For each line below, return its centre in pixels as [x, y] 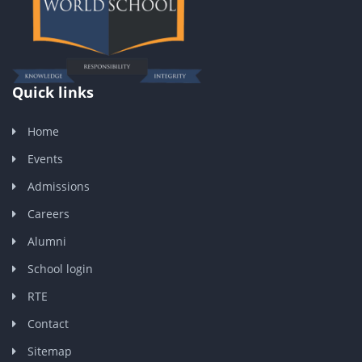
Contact [48, 324]
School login [60, 269]
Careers [48, 214]
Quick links [53, 93]
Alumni [47, 242]
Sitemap [50, 351]
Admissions [59, 187]
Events [45, 159]
